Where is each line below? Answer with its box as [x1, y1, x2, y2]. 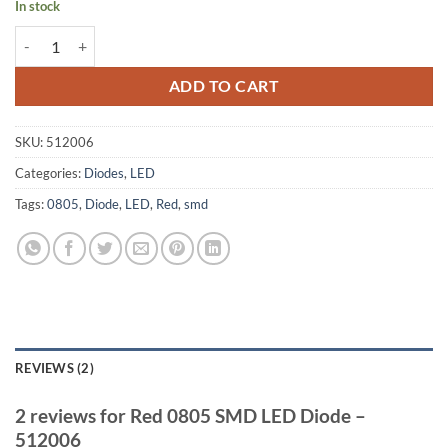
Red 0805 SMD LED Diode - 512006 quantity [14, 28, 289, 46]
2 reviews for [15, 404, 130, 428]
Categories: [15, 165, 84, 182]
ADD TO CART [168, 76, 280, 95]
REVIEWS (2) [15, 360, 94, 377]
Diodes [84, 165, 124, 182]
